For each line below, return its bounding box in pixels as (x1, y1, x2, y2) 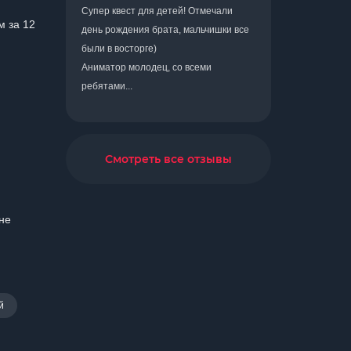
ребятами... (81, 81, 132, 92)
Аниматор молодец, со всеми (81, 62, 212, 73)
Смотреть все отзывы (105, 152, 232, 166)
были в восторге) (81, 43, 157, 54)
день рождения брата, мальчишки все (81, 24, 249, 35)
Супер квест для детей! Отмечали (81, 5, 233, 16)
